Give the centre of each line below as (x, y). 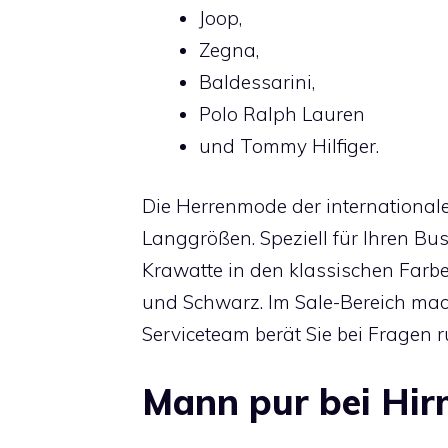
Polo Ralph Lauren (282, 113)
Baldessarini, (257, 81)
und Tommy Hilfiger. (289, 145)
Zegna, (229, 49)
